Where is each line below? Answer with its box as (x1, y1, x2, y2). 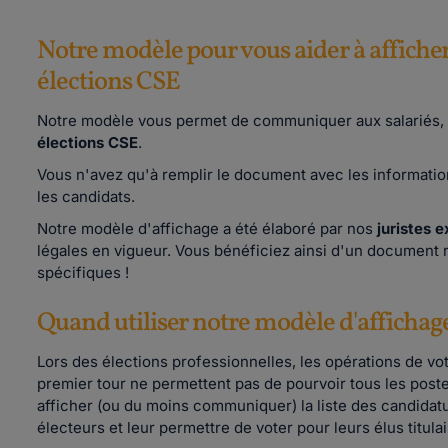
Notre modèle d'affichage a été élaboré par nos (37, 219, 377, 238)
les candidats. (37, 187, 135, 206)
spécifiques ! (37, 263, 133, 282)
